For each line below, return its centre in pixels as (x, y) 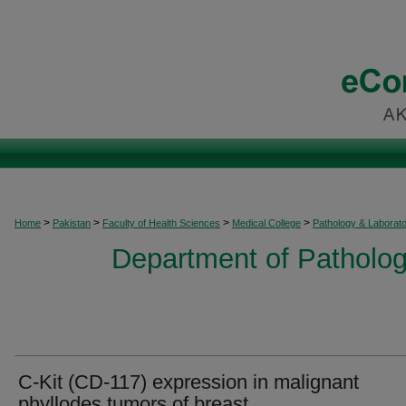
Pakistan (72, 223)
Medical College (266, 223)
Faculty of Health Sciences (161, 223)
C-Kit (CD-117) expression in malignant (188, 382)
